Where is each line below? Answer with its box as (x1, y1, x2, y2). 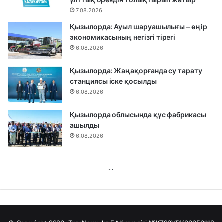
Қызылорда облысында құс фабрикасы (70, 111, 206, 119)
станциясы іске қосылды (70, 77, 157, 86)
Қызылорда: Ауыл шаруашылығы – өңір (70, 22, 207, 31)
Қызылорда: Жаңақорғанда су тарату (70, 66, 202, 75)
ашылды (70, 121, 99, 130)
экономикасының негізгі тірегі (70, 33, 175, 42)
